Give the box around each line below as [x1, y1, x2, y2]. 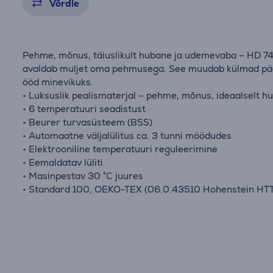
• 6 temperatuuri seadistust [23, 103, 146, 115]
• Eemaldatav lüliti [23, 157, 104, 168]
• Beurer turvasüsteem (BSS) [23, 116, 153, 128]
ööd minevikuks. [23, 76, 94, 88]
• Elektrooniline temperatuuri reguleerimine [23, 143, 218, 155]
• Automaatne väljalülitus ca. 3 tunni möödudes [23, 130, 232, 141]
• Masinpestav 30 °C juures [23, 170, 144, 182]
